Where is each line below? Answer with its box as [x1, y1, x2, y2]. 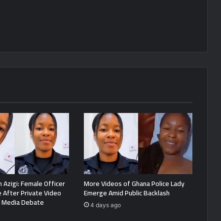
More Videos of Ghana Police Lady [83, 177, 184, 190]
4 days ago [90, 201, 121, 209]
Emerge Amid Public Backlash [83, 186, 170, 200]
